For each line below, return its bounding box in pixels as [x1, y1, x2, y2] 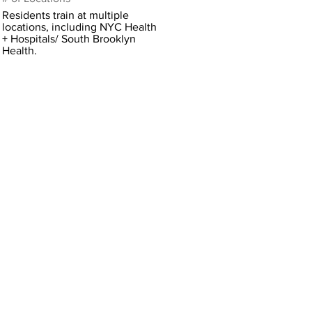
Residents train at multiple [2, 9, 129, 21]
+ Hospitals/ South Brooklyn [2, 33, 136, 45]
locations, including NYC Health [2, 21, 157, 33]
